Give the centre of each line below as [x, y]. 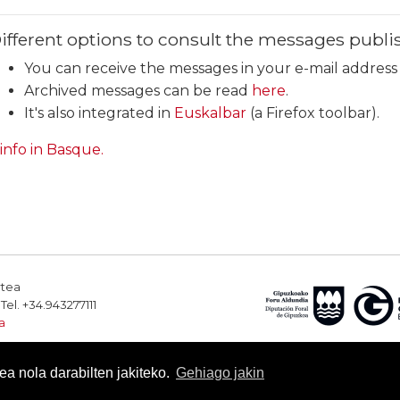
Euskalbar [210, 113]
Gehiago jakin [220, 373]
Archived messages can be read [138, 91]
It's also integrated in [99, 113]
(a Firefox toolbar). [313, 113]
